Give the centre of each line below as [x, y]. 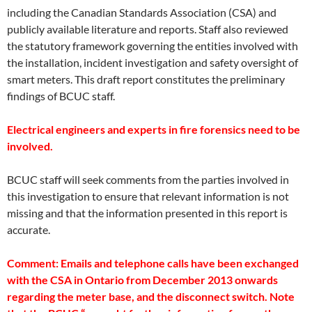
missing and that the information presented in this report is [147, 213]
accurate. [29, 229]
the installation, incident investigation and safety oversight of [153, 62]
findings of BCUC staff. [61, 96]
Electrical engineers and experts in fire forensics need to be [154, 129]
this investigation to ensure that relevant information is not [148, 196]
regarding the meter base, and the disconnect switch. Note [151, 296]
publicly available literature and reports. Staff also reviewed [148, 29]
